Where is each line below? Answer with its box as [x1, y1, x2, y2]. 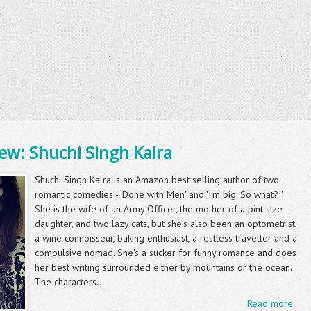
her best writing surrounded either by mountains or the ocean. [35, 261, 292, 274]
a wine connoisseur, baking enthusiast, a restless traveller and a [35, 232, 297, 244]
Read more [246, 297, 293, 310]
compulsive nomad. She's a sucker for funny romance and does [35, 246, 296, 259]
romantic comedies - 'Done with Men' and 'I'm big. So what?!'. [35, 188, 283, 201]
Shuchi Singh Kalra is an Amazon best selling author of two [35, 174, 279, 186]
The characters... [35, 276, 104, 288]
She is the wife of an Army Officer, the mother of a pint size [35, 203, 283, 215]
